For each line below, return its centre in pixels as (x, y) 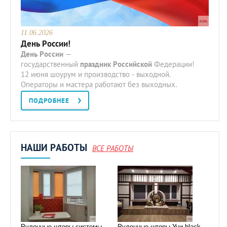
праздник (96, 64)
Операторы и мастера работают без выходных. (100, 84)
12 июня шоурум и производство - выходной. (96, 74)
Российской (133, 64)
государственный (50, 64)
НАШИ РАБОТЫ (55, 147)
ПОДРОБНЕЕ (49, 100)
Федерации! (173, 64)
